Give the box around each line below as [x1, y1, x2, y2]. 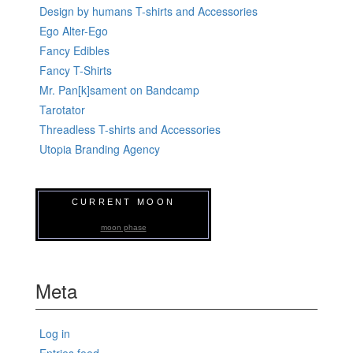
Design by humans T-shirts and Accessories [39, 3, 258, 20]
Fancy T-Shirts [39, 62, 112, 79]
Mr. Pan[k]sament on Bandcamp [39, 82, 199, 98]
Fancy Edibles [39, 43, 110, 59]
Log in [39, 325, 70, 342]
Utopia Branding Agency [39, 141, 160, 158]
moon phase [100, 223, 147, 232]
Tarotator [39, 102, 85, 118]
